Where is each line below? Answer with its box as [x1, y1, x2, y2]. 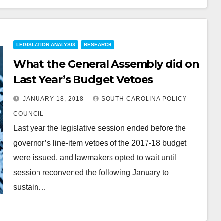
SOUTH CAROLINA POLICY [101, 95, 187, 102]
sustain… [13, 183, 46, 191]
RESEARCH [83, 42, 111, 47]
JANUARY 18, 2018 [22, 95, 86, 102]
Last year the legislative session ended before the [13, 124, 186, 132]
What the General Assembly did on [13, 57, 199, 71]
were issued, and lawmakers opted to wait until [13, 153, 176, 162]
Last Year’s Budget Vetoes [13, 73, 153, 86]
